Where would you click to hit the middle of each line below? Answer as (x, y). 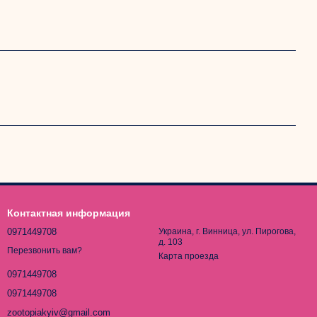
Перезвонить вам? (45, 251)
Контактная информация (69, 213)
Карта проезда (189, 256)
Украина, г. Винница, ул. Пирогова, (227, 231)
